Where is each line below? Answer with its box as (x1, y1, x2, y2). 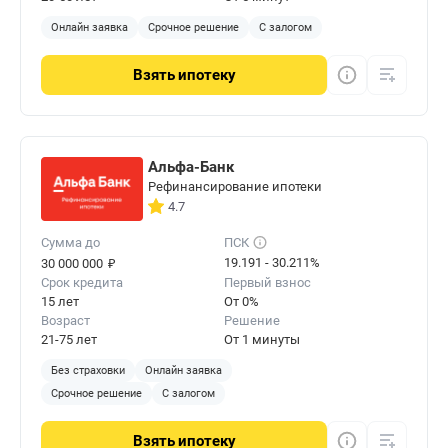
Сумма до (41, 235, 100, 251)
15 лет (41, 294, 79, 310)
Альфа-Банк (148, 158, 234, 177)
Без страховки (51, 364, 125, 378)
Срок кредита (41, 275, 123, 291)
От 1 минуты (224, 332, 300, 348)
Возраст (41, 313, 90, 329)
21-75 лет (41, 332, 97, 348)
